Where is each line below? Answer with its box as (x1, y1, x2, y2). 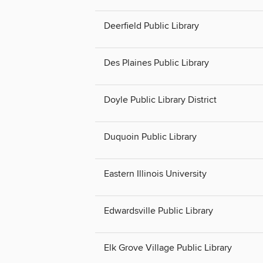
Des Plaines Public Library (104, 57, 209, 69)
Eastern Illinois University (104, 168, 207, 180)
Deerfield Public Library (104, 19, 199, 32)
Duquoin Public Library (104, 131, 197, 143)
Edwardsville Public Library (104, 205, 213, 217)
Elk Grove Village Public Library (104, 242, 232, 254)
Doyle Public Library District (104, 94, 217, 106)
